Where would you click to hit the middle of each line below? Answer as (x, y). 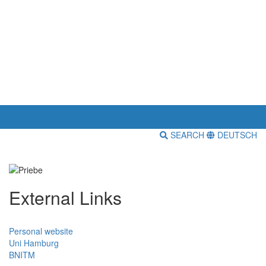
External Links (65, 197)
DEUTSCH (236, 135)
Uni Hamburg (34, 243)
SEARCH (187, 135)
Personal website (41, 231)
